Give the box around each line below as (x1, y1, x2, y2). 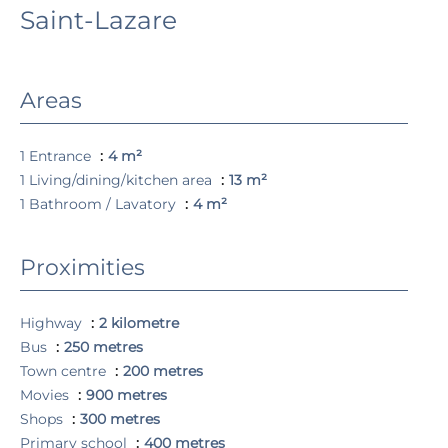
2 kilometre (99, 314, 179, 332)
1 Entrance (20, 147, 95, 165)
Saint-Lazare (20, 5, 177, 35)
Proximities (20, 254, 145, 281)
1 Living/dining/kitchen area (20, 171, 216, 189)
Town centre (20, 362, 110, 380)
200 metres (123, 362, 203, 380)
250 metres (64, 338, 143, 356)
